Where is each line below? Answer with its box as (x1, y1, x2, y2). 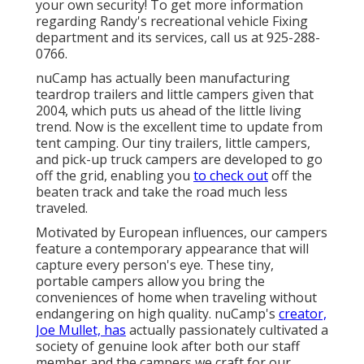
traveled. (36, 199, 88, 218)
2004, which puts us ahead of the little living (36, 102, 301, 120)
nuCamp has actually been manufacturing (36, 69, 290, 88)
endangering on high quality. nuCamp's (36, 305, 279, 323)
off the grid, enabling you (36, 167, 193, 185)
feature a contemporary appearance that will (36, 240, 309, 258)
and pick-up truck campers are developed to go (36, 150, 323, 169)
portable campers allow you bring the (36, 272, 265, 291)
